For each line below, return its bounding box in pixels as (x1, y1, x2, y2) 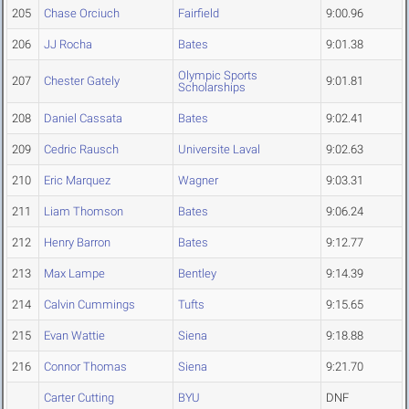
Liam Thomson (44, 204, 123, 219)
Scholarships (178, 80, 246, 95)
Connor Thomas (44, 360, 127, 374)
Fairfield (178, 6, 219, 21)
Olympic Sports (178, 68, 257, 83)
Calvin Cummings (44, 298, 135, 312)
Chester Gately (44, 74, 120, 89)
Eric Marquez (44, 173, 110, 188)
